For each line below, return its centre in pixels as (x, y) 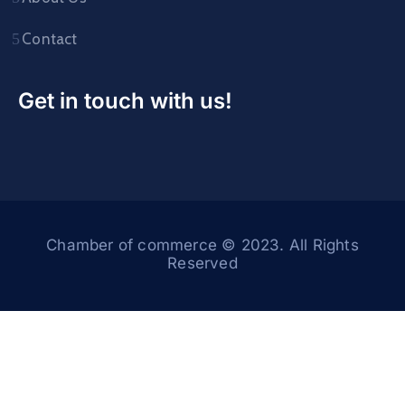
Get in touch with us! (125, 101)
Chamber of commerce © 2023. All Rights (202, 245)
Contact (50, 39)
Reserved (202, 263)
